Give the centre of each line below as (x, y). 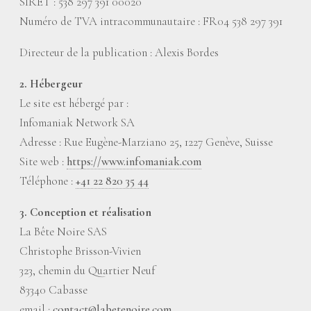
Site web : (43, 161)
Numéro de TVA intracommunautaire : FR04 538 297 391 (151, 21)
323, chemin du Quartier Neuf (87, 270)
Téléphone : (48, 181)
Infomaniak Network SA (77, 123)
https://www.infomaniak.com (134, 161)
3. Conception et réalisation (85, 212)
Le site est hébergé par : (74, 103)
